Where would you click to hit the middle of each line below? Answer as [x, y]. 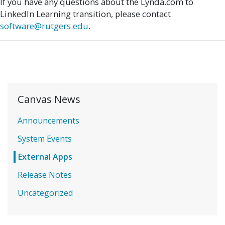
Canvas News [49, 99]
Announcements [49, 121]
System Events [45, 139]
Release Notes [45, 175]
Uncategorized [45, 193]
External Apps [45, 157]
